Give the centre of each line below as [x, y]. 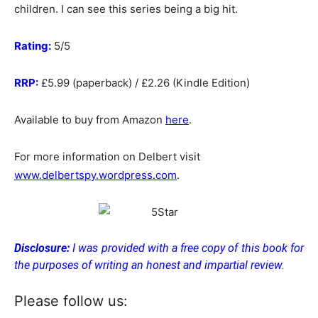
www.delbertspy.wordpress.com [95, 175]
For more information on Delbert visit [107, 157]
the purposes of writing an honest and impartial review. [149, 265]
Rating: [33, 46]
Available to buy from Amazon [90, 120]
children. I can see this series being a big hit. [126, 9]
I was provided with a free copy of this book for [187, 248]
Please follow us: [71, 301]
